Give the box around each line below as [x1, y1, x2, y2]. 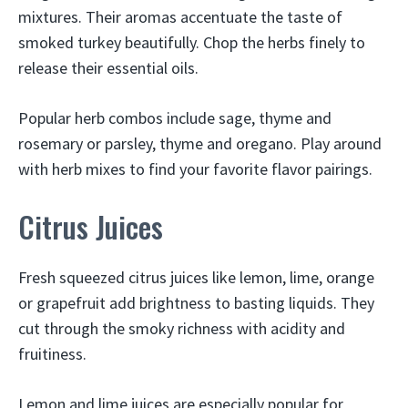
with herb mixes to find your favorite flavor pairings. [18, 158, 372, 179]
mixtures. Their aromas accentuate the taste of [18, 6, 342, 27]
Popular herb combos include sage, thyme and [18, 107, 331, 128]
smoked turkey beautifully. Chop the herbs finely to [18, 32, 365, 53]
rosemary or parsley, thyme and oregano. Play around [18, 133, 382, 154]
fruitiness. [18, 343, 87, 364]
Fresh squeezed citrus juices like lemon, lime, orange [18, 267, 374, 288]
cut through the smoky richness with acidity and [18, 318, 345, 339]
